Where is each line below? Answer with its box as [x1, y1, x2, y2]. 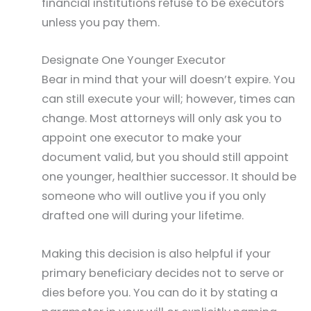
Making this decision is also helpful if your [42, 245, 271, 262]
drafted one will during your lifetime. [42, 208, 244, 224]
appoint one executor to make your [42, 130, 242, 146]
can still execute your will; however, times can [42, 91, 295, 108]
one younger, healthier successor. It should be [42, 169, 296, 185]
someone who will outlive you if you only [42, 188, 266, 205]
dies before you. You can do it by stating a [42, 284, 278, 301]
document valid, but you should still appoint [42, 149, 289, 166]
